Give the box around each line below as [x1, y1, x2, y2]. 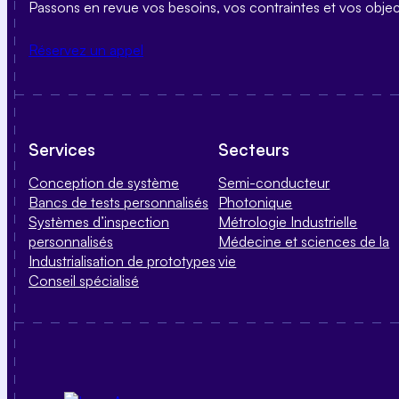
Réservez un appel [28, 40, 143, 59]
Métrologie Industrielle [218, 212, 358, 231]
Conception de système [28, 173, 179, 191]
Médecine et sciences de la [218, 232, 390, 250]
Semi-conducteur [218, 173, 330, 191]
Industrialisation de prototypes [28, 251, 216, 270]
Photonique [218, 192, 293, 211]
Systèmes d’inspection [28, 212, 169, 231]
